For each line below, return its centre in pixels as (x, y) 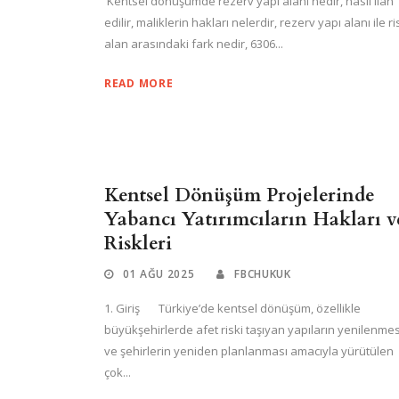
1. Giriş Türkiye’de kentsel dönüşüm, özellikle (232, 308)
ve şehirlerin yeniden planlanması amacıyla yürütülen (249, 351)
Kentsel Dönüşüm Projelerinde (240, 195)
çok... (118, 372)
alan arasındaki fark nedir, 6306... (194, 44)
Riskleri (141, 244)
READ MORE (139, 83)
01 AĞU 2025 (159, 274)
